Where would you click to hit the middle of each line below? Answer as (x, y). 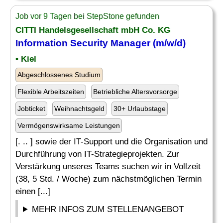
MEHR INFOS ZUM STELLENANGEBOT (108, 209)
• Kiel (26, 59)
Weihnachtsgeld (79, 109)
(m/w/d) (168, 43)
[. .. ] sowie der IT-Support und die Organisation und (111, 142)
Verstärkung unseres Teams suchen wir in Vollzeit (108, 167)
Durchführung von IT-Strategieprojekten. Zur (97, 154)
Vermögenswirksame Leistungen (69, 125)
